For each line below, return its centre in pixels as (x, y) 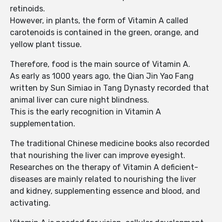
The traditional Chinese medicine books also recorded (110, 144)
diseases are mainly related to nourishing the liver (103, 179)
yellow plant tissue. (47, 45)
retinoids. (28, 9)
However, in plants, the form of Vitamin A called (99, 21)
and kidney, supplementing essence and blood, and (105, 191)
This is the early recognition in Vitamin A (85, 112)
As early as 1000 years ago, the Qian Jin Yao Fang (102, 76)
